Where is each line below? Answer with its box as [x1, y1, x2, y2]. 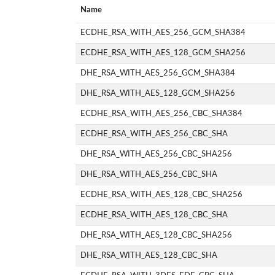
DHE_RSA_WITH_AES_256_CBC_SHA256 [80, 150, 233, 158]
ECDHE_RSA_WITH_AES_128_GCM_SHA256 [80, 48, 246, 56]
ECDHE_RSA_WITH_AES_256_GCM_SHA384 [80, 28, 246, 36]
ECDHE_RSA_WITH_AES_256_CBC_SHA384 [80, 109, 243, 117]
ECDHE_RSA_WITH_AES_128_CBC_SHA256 [80, 190, 243, 198]
